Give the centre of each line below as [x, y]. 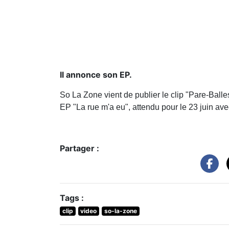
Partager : [79, 148]
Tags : [72, 198]
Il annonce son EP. [96, 74]
